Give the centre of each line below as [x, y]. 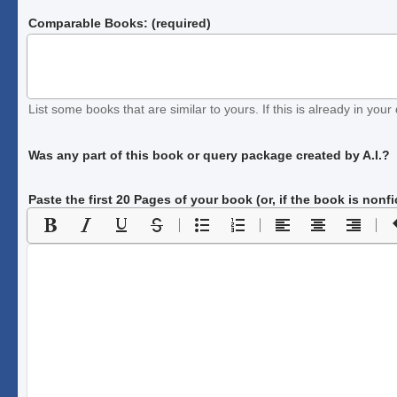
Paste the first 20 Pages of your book [141, 199]
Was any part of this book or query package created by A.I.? [210, 155]
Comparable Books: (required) [120, 23]
